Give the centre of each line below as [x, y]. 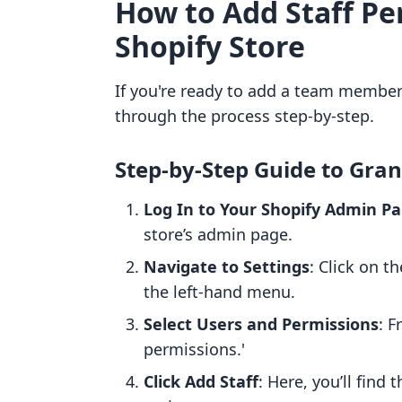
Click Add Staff [201, 381]
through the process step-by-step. [245, 116]
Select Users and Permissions [261, 324]
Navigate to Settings [227, 267]
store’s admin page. [218, 234]
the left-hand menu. [219, 292]
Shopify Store [210, 46]
